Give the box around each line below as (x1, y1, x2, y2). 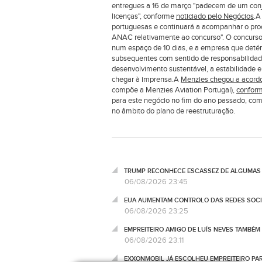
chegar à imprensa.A (112, 75, 181, 84)
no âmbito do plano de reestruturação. (112, 106, 235, 116)
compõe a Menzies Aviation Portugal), (112, 85, 236, 95)
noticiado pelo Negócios (176, 12, 254, 21)
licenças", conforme (112, 12, 176, 21)
